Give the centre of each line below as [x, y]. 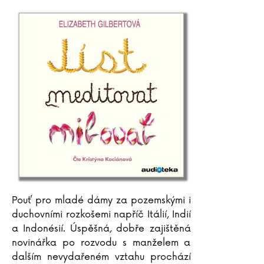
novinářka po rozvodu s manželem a [101, 243]
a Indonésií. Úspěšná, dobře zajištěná [101, 229]
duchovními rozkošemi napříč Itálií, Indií [101, 214]
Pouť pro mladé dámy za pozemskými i [101, 200]
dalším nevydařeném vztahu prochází [101, 257]
